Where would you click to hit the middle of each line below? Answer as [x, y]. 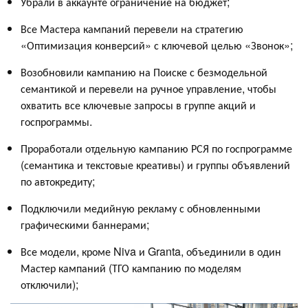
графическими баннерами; [86, 224]
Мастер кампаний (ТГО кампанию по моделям [131, 267]
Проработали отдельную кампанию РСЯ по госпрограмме [156, 148]
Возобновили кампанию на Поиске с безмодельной [144, 71]
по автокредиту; [59, 181]
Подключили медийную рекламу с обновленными [141, 208]
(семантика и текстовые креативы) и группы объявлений [155, 164]
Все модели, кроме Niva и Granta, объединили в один [151, 251]
